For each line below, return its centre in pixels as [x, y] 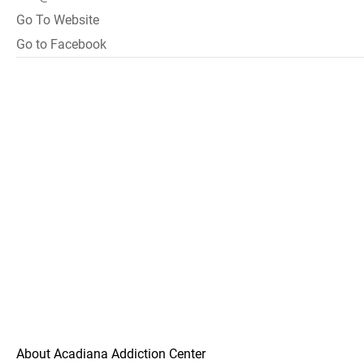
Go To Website [58, 20]
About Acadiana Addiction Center [111, 354]
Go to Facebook [61, 44]
